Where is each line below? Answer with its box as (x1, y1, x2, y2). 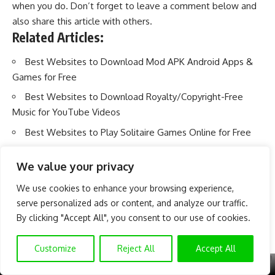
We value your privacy (17, 160, 134, 173)
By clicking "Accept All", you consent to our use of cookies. (17, 212, 250, 223)
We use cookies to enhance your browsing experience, (17, 183, 234, 193)
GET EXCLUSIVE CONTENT (14, 258, 124, 270)
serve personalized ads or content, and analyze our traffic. (17, 198, 248, 208)
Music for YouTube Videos (12, 106, 120, 118)
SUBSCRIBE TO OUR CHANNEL (136, 259, 255, 269)
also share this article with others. (12, 15, 152, 28)
